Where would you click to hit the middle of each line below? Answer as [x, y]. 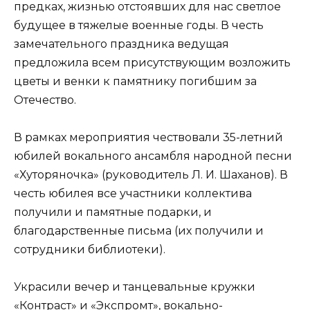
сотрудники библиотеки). [90, 250]
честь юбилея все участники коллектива [133, 194]
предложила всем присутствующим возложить [152, 62]
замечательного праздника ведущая [121, 44]
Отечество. [45, 100]
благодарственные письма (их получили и [139, 231]
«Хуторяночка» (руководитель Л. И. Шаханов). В [151, 175]
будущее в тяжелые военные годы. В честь [139, 25]
